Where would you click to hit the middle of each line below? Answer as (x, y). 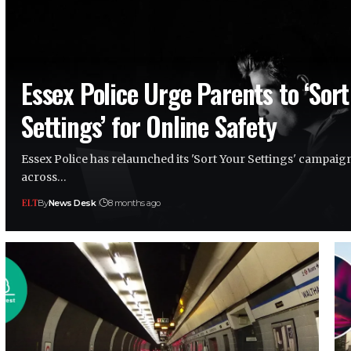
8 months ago (134, 203)
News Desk (72, 203)
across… (44, 177)
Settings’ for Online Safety (149, 125)
